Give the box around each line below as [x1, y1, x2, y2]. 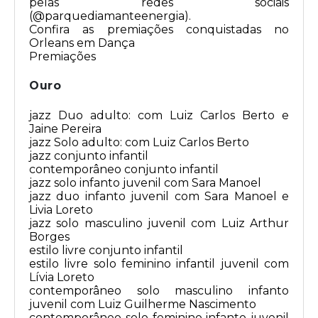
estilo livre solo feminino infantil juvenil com [29, 257, 289, 271]
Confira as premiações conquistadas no [29, 23, 289, 37]
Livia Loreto [29, 203, 93, 217]
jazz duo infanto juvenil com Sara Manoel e [29, 190, 289, 204]
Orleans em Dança [29, 36, 135, 50]
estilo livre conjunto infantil [29, 243, 183, 258]
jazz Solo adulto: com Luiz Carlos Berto [29, 136, 249, 150]
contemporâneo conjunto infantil [29, 163, 219, 177]
